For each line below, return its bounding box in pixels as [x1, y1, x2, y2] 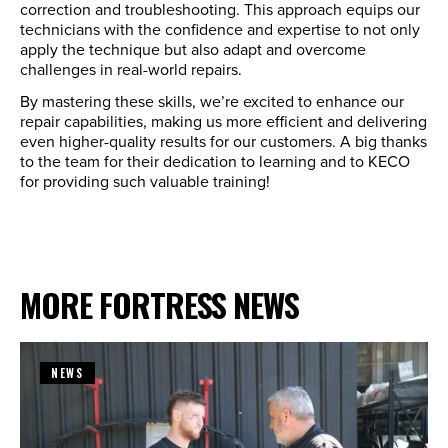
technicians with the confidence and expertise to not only [20, 17, 420, 40]
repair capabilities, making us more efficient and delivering [20, 109, 427, 132]
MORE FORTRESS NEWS [20, 280, 299, 328]
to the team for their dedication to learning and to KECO [20, 149, 410, 172]
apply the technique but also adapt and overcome [20, 37, 366, 60]
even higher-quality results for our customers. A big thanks [20, 129, 427, 152]
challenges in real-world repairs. [20, 57, 242, 80]
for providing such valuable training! [20, 169, 270, 192]
